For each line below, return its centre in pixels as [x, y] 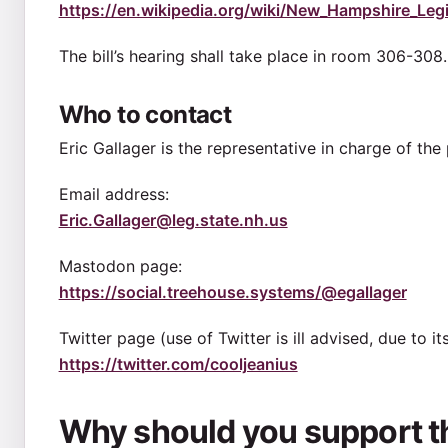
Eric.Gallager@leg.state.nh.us [173, 219]
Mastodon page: [120, 265]
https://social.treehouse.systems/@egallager [232, 291]
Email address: [113, 193]
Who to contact [145, 114]
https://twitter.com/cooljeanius [178, 363]
